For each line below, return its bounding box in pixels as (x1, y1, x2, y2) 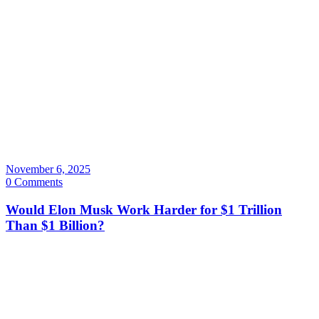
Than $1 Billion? (6, 218, 105, 234)
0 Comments (6, 176, 63, 189)
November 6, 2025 (6, 163, 90, 176)
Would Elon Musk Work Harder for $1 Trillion (6, 202, 282, 218)
